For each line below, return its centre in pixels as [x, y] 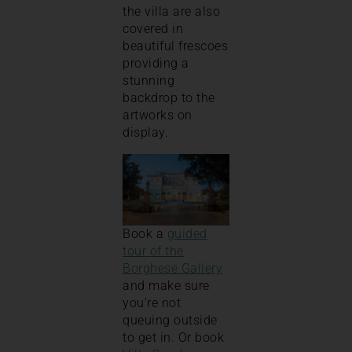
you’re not [152, 302]
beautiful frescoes [175, 46]
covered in [153, 29]
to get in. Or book [173, 337]
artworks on [158, 115]
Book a [145, 233]
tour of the [153, 251]
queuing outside [170, 320]
